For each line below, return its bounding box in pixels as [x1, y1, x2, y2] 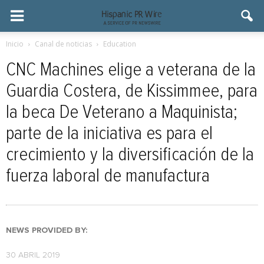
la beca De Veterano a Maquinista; [6, 103, 237, 122]
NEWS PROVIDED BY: [6, 226, 87, 235]
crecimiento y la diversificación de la [6, 146, 254, 164]
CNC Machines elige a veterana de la [6, 61, 256, 80]
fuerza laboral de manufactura [6, 167, 210, 186]
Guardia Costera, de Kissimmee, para [6, 82, 258, 101]
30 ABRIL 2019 [6, 251, 60, 259]
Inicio [6, 39, 24, 49]
